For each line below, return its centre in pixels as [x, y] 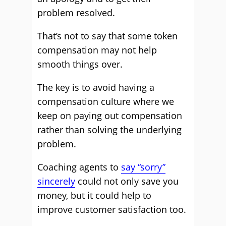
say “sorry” [143, 167]
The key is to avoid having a [96, 87]
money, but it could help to [94, 195]
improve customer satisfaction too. [112, 209]
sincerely [56, 181]
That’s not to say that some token [107, 36]
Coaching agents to [79, 167]
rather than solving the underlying [109, 130]
